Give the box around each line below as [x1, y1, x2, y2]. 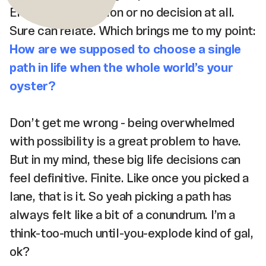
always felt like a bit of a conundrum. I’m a [9, 207, 235, 221]
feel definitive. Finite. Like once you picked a [9, 170, 249, 185]
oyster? [9, 78, 59, 93]
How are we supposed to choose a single [9, 42, 242, 56]
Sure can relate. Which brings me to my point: [9, 23, 256, 37]
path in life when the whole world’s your [9, 60, 233, 74]
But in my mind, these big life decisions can [9, 152, 240, 166]
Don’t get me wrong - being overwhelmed [9, 115, 235, 129]
